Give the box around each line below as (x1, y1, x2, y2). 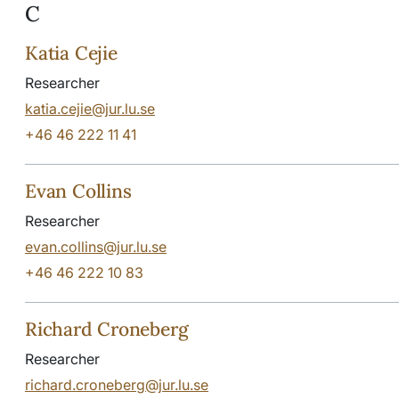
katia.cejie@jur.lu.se (25, 99, 155, 118)
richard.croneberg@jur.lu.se (25, 375, 208, 394)
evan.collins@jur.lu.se (25, 237, 167, 256)
